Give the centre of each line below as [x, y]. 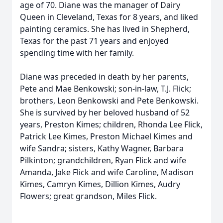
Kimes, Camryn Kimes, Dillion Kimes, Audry [100, 184]
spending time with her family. [77, 53]
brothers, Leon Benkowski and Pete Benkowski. [109, 101]
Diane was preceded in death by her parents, [104, 77]
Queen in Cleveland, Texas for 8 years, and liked [109, 17]
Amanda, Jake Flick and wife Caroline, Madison [107, 172]
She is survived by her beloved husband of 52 [105, 112]
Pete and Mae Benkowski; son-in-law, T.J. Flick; [106, 89]
